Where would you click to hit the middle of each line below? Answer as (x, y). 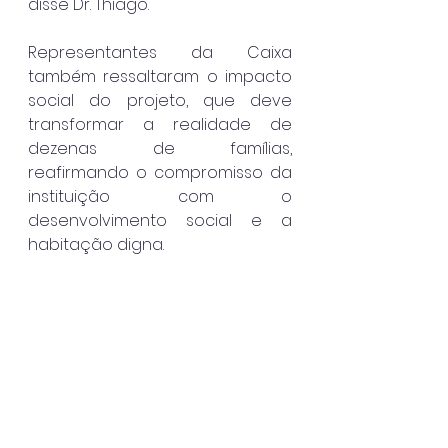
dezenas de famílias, (160, 148)
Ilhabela (39, 315)
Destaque (46, 337)
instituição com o (160, 196)
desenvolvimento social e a (160, 220)
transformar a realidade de (160, 124)
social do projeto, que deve (160, 100)
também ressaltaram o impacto (160, 76)
